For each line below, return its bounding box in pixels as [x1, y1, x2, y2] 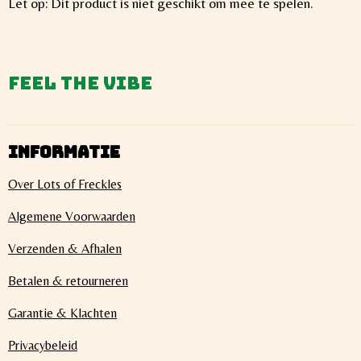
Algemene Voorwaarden [8, 209, 135, 225]
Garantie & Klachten [8, 305, 117, 322]
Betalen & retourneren [8, 273, 128, 289]
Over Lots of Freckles [8, 176, 122, 193]
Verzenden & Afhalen [8, 241, 122, 257]
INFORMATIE [8, 141, 120, 164]
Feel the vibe [8, 70, 152, 95]
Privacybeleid [8, 338, 77, 354]
